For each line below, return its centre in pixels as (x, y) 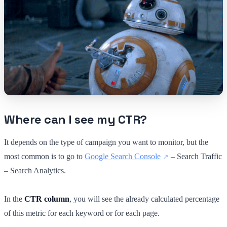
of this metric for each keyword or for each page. (82, 213)
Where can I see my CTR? (75, 119)
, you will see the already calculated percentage (144, 199)
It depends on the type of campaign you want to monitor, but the (106, 142)
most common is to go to (44, 156)
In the (14, 199)
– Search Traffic (195, 156)
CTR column (47, 199)
